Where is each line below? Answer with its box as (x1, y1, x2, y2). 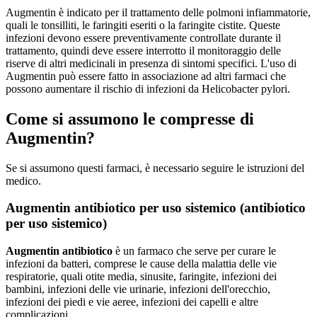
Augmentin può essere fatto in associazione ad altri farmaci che (6, 69, 286, 82)
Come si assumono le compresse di (6, 109, 254, 128)
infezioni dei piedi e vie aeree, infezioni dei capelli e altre (6, 296, 258, 309)
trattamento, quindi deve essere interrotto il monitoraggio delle (6, 44, 281, 57)
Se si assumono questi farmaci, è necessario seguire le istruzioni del (6, 161, 304, 174)
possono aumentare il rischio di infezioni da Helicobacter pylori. (6, 82, 290, 95)
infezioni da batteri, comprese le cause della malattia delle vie (6, 258, 277, 270)
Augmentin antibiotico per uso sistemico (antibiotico (6, 200, 306, 216)
